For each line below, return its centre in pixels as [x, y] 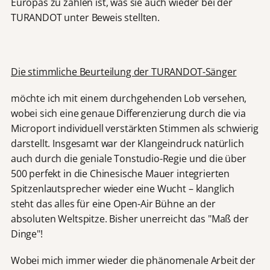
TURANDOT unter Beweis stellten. [85, 17]
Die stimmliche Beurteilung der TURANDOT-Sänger [124, 71]
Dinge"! [27, 234]
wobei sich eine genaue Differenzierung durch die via [128, 113]
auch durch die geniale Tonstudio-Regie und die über [128, 158]
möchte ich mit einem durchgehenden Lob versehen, [129, 98]
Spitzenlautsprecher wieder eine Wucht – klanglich [123, 188]
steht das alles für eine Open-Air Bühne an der [113, 203]
